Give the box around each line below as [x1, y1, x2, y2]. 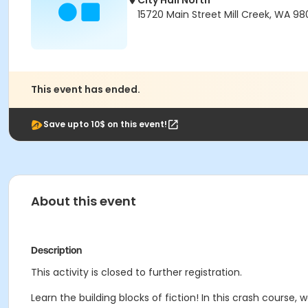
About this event [31, 192, 136, 210]
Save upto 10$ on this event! [43, 118, 167, 130]
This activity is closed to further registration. [31, 265, 242, 279]
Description [31, 245, 82, 256]
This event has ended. [31, 82, 140, 96]
